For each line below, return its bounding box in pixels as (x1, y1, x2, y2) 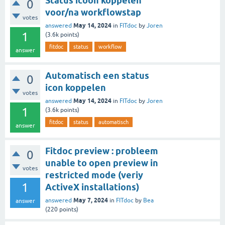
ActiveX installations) (45, 182, 139, 192)
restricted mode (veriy (45, 170, 143, 180)
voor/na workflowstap (45, 7, 141, 18)
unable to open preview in (45, 158, 158, 168)
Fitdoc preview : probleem (45, 146, 158, 156)
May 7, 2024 (73, 196, 108, 204)
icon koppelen (45, 82, 106, 93)
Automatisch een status (45, 70, 149, 81)
